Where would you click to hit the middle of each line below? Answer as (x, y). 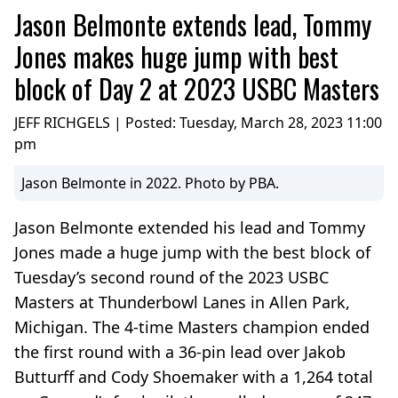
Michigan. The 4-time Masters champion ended (192, 326)
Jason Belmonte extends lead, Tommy (193, 24)
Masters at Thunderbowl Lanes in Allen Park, (182, 302)
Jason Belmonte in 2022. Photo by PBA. (150, 183)
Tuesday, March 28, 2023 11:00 (281, 122)
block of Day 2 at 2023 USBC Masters (197, 88)
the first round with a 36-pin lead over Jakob (180, 351)
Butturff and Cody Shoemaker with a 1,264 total (194, 376)
